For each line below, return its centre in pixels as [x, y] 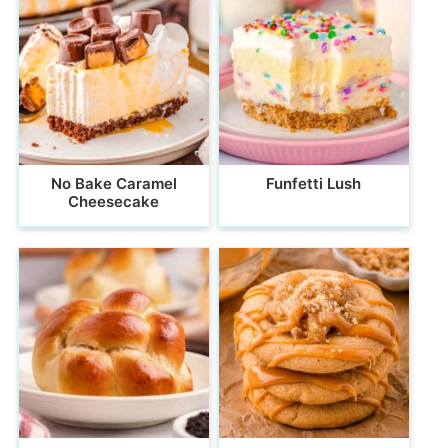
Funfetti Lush [314, 183]
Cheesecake [114, 201]
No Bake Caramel [113, 183]
